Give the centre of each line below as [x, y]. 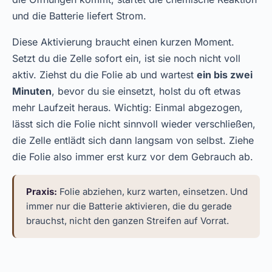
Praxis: [42, 192]
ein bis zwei [225, 75]
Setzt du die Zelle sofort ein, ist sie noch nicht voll [126, 58]
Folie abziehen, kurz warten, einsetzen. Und [152, 192]
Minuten [32, 91]
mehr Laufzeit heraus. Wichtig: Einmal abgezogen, [127, 107]
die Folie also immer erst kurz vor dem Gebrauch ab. [133, 157]
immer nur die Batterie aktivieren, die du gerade [129, 206]
